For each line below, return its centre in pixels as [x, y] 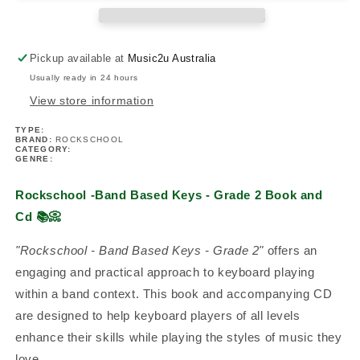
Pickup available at [79, 58]
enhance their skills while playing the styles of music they [179, 337]
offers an [290, 250]
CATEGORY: [43, 149]
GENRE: [34, 158]
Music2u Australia [172, 58]
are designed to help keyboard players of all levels [158, 315]
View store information [92, 100]
